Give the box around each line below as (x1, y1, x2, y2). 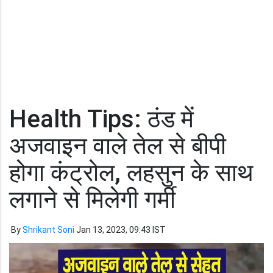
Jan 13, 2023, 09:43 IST (76, 225, 166, 235)
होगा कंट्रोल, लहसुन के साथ (9, 158, 253, 187)
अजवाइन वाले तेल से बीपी (9, 132, 226, 160)
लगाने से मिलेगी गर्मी (9, 185, 175, 214)
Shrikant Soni (23, 225, 74, 235)
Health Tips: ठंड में (9, 105, 194, 133)
